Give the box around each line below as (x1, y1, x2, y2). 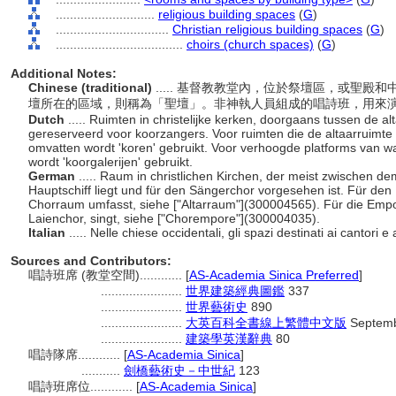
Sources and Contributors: (11, 254, 171, 268)
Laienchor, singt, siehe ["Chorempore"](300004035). (28, 211, 324, 225)
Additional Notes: (11, 66, 117, 80)
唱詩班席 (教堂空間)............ (28, 268, 186, 282)
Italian (28, 225, 69, 240)
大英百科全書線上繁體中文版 (186, 316, 346, 330)
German (28, 169, 79, 183)
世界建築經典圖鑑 (186, 284, 285, 298)
